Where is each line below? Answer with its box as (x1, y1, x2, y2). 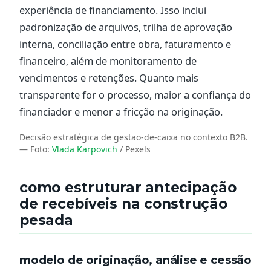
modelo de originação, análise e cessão (19, 252, 252, 267)
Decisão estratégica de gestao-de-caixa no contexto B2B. (19, 131, 248, 143)
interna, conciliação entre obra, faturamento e (19, 36, 231, 51)
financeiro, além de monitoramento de (19, 53, 197, 68)
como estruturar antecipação (19, 179, 237, 197)
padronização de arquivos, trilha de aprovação (19, 19, 232, 34)
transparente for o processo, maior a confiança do (19, 87, 251, 102)
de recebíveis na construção (19, 195, 227, 213)
